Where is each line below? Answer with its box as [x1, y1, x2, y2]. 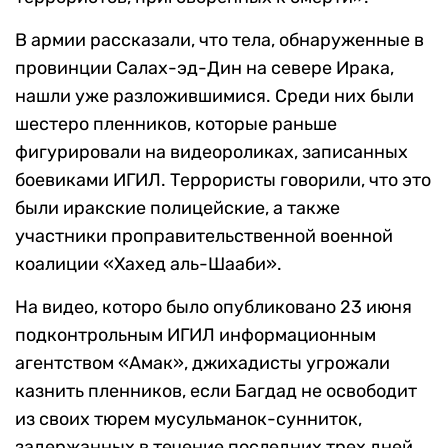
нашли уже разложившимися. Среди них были [15, 85, 414, 108]
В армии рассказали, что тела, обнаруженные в [15, 29, 424, 52]
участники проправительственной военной [15, 225, 393, 248]
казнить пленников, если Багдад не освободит [15, 380, 417, 403]
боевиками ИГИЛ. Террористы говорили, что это [15, 169, 431, 192]
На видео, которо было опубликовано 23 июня [15, 296, 412, 319]
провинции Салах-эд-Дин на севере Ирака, [15, 57, 394, 80]
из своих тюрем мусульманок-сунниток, [15, 408, 362, 431]
